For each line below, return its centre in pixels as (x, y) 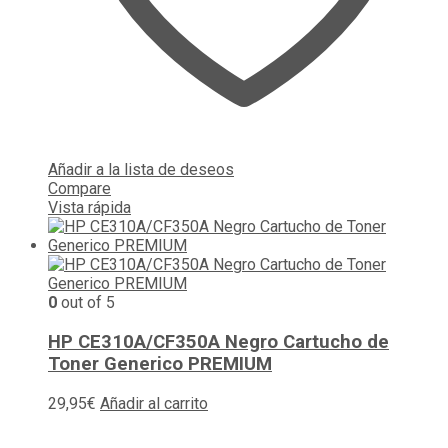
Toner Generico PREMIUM (160, 363)
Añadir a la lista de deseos (141, 170)
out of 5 (86, 303)
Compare (79, 189)
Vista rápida (89, 208)
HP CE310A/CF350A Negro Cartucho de (218, 341)
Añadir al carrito (154, 403)
